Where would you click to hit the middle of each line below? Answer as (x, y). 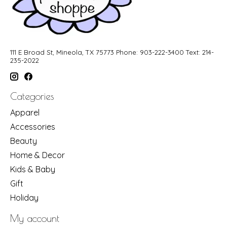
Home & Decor (37, 155)
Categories (32, 97)
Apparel (25, 112)
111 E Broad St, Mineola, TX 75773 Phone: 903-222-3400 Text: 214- (112, 52)
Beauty (24, 141)
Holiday (24, 197)
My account (35, 218)
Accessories (33, 126)
